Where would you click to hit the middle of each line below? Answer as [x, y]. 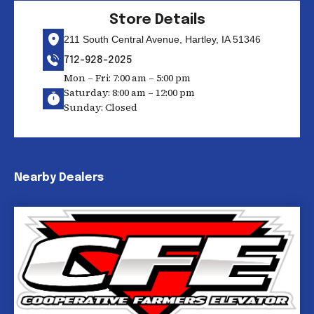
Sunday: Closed [100, 107]
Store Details [157, 20]
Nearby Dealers [59, 178]
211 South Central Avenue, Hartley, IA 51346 [162, 39]
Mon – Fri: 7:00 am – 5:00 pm [127, 78]
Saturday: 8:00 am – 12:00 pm [129, 93]
